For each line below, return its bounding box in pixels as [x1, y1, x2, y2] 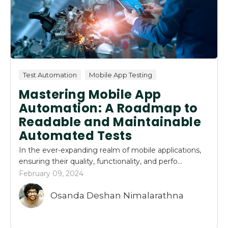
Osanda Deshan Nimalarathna [50, 190, 184, 201]
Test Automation [23, 71, 77, 79]
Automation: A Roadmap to [19, 100, 198, 117]
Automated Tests [19, 127, 132, 145]
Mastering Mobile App [19, 86, 161, 103]
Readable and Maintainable [19, 113, 202, 131]
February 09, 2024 [19, 169, 83, 179]
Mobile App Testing [89, 71, 152, 79]
